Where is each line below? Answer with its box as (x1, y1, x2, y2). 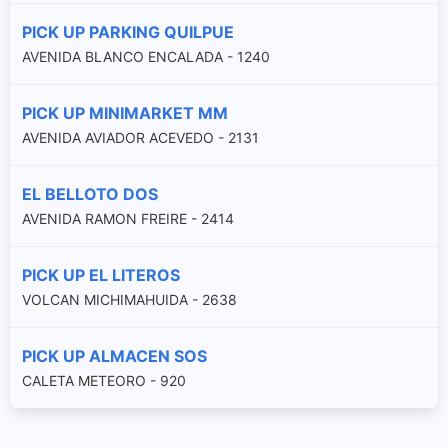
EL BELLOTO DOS (22, 183, 158, 204)
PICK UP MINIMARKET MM (22, 102, 228, 123)
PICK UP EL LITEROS (22, 264, 180, 285)
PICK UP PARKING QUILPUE (22, 21, 234, 42)
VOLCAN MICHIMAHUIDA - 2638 (22, 290, 237, 308)
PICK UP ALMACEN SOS (22, 345, 207, 366)
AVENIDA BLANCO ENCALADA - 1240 (22, 47, 270, 65)
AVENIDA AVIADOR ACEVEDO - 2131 (22, 128, 259, 146)
